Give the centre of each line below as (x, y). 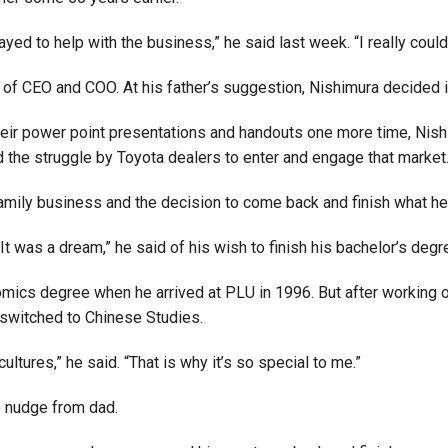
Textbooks (114, 123)
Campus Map (124, 30)
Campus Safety (133, 61)
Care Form (115, 185)
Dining (99, 92)
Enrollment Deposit (147, 216)
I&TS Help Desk (132, 154)
